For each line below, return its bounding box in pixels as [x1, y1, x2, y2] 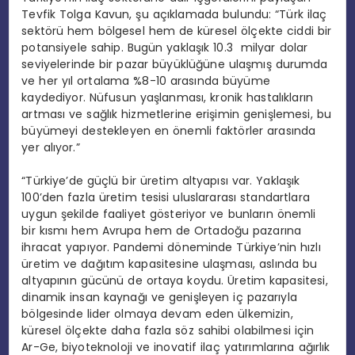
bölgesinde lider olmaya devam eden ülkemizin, [21, 305, 293, 322]
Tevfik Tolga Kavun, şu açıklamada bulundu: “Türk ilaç [21, 6, 327, 22]
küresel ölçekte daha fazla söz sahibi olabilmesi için [21, 322, 315, 338]
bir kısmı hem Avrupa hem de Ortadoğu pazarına [21, 222, 302, 239]
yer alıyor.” [21, 139, 80, 155]
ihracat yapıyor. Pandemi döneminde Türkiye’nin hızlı [21, 239, 321, 255]
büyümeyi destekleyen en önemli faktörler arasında [21, 122, 316, 139]
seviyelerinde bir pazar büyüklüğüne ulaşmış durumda [21, 55, 328, 72]
